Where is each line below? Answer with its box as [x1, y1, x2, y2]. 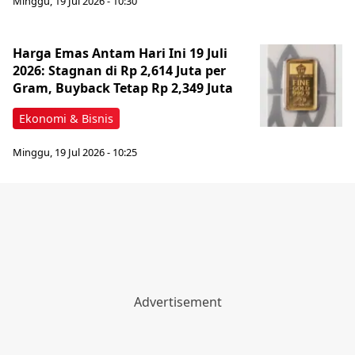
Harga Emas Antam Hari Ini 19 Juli [13, 44, 227, 63]
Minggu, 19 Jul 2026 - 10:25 [13, 144, 137, 159]
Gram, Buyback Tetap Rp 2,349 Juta [13, 79, 233, 97]
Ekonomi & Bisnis [19, 111, 113, 127]
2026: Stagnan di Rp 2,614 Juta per [13, 62, 226, 80]
